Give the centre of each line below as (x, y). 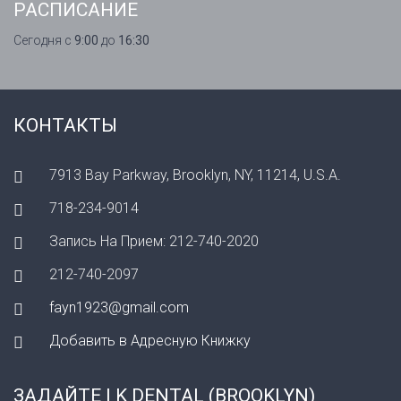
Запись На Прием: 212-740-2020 (154, 242)
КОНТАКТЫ (65, 126)
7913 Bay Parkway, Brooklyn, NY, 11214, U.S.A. (195, 175)
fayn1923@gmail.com (119, 308)
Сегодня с (44, 41)
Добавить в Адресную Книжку (150, 341)
